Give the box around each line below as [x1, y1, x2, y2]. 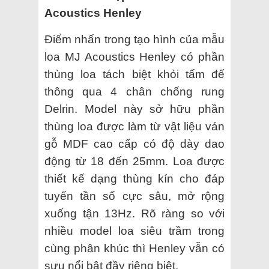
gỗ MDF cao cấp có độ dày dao [44, 137, 225, 150]
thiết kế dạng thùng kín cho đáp [44, 172, 225, 185]
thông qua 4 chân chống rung [44, 85, 225, 98]
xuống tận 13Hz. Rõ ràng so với [44, 207, 225, 220]
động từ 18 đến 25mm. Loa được [44, 154, 225, 168]
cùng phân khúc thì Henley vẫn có [44, 241, 225, 255]
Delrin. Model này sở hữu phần [44, 102, 225, 115]
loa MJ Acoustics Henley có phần [44, 50, 225, 63]
